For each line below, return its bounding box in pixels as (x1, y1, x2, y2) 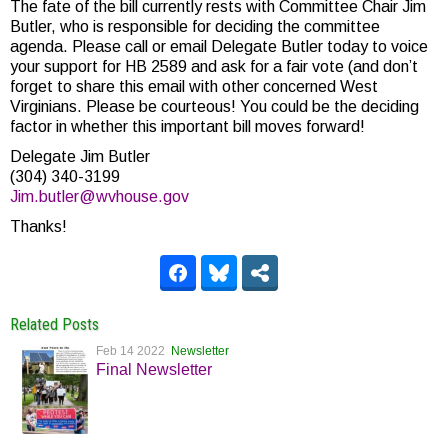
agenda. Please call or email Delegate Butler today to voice (10, 37, 428, 55)
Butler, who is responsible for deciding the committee (10, 17, 380, 35)
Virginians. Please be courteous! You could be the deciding (10, 97, 419, 115)
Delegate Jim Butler (10, 147, 150, 165)
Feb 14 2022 (96, 343, 171, 358)
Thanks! (10, 217, 67, 235)
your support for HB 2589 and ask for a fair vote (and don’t (10, 57, 418, 75)
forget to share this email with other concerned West (10, 77, 378, 95)
